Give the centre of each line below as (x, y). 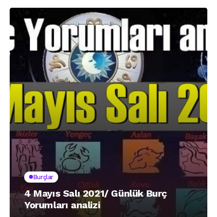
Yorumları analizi (62, 205)
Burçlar (43, 177)
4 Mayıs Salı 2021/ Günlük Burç (96, 193)
